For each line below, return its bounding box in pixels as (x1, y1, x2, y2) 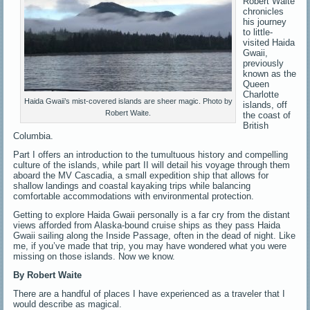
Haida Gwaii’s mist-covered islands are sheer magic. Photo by (24, 96, 232, 105)
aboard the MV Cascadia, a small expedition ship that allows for (13, 170, 269, 181)
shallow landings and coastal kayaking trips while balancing (13, 180, 251, 191)
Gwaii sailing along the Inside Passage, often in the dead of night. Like (13, 230, 296, 241)
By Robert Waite (13, 269, 82, 280)
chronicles (243, 6, 284, 17)
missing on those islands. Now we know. (13, 250, 176, 262)
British (243, 120, 269, 131)
